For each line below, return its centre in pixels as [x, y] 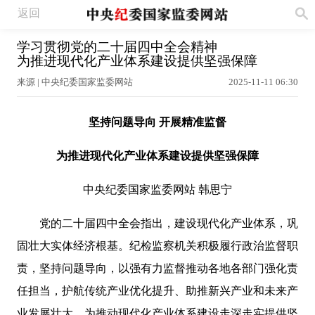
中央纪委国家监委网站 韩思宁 [157, 189]
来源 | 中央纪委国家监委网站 [75, 82]
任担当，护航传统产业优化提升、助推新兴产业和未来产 [157, 290]
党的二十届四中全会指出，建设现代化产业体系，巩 [157, 223]
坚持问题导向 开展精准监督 [157, 122]
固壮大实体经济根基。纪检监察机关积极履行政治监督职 [157, 245]
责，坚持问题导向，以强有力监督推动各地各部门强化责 [157, 268]
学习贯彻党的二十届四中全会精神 [117, 47]
